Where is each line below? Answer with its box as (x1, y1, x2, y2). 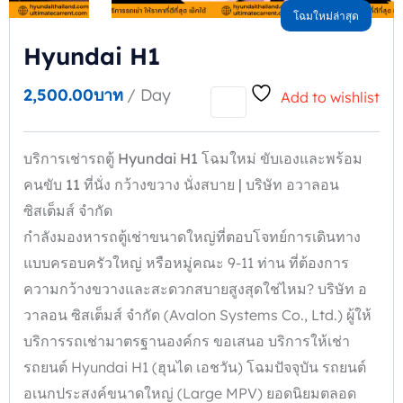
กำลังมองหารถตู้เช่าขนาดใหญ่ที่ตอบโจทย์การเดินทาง (23, 228, 361, 246)
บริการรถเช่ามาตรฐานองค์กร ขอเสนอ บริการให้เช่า (23, 332, 350, 351)
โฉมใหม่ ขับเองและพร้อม (201, 149, 363, 168)
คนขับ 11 (23, 175, 84, 194)
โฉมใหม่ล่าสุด (293, 8, 359, 22)
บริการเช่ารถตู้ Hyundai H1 (23, 149, 201, 168)
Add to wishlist (281, 87, 380, 106)
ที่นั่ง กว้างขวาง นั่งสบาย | (84, 175, 246, 194)
